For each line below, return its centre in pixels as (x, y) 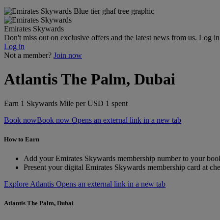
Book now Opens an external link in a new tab (109, 120)
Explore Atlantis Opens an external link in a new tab (85, 184)
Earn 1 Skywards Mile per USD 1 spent (66, 103)
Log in (14, 46)
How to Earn (22, 139)
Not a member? (28, 55)
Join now (68, 55)
